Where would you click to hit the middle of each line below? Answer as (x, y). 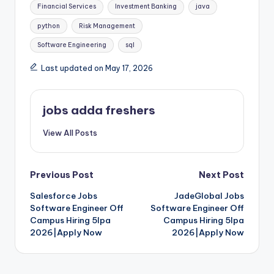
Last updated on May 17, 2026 (97, 68)
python (49, 26)
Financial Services (67, 7)
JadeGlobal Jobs (209, 196)
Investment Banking (146, 7)
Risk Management (107, 26)
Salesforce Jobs (64, 196)
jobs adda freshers (99, 110)
